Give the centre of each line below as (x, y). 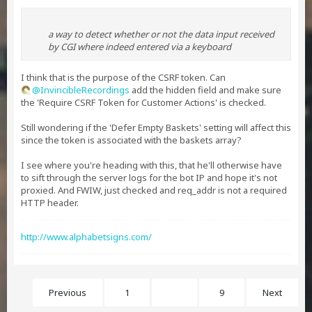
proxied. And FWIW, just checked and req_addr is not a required (154, 190)
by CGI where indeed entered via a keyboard (140, 47)
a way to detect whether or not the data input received (161, 34)
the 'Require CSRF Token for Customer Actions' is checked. (143, 102)
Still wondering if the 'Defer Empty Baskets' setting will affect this (156, 127)
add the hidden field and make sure (205, 90)
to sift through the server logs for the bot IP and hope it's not (149, 178)
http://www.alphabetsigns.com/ (86, 237)
